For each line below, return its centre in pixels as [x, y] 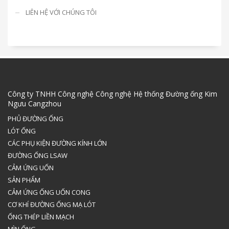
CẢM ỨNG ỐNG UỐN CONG [49, 192]
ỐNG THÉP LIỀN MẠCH [41, 216]
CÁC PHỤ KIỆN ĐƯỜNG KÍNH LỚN [57, 143]
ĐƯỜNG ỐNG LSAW [38, 155]
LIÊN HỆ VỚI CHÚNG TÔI [61, 12]
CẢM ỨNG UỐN [31, 167]
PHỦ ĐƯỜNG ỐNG [36, 118]
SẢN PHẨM [24, 180]
